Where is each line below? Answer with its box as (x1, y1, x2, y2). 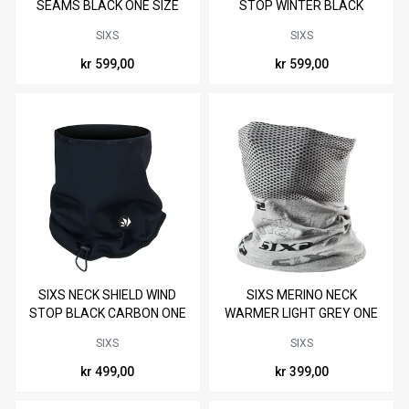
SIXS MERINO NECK (246, 288, 357, 303)
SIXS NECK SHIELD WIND (38, 288, 177, 303)
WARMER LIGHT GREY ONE (225, 306, 379, 321)
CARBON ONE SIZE (247, 16, 356, 31)
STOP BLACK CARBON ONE (28, 306, 186, 321)
